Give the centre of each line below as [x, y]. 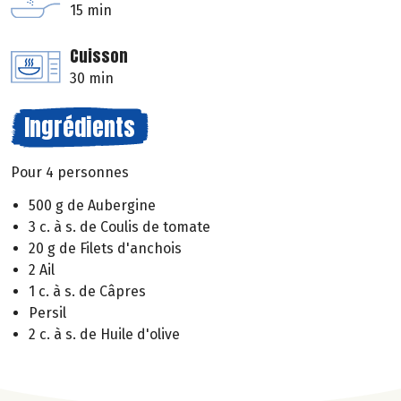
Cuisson [99, 56]
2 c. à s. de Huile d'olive [104, 335]
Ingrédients [80, 128]
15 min [91, 11]
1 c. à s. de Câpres [87, 292]
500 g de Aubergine [92, 206]
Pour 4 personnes [70, 173]
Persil [47, 313]
